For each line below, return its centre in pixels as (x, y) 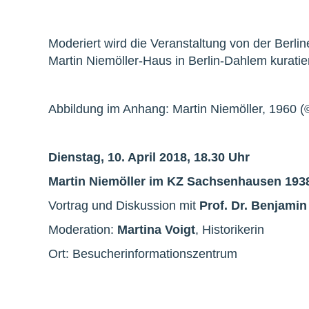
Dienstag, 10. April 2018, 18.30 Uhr (149, 157)
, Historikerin (230, 229)
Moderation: (83, 229)
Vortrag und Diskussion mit (124, 205)
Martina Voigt (156, 229)
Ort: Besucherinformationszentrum (143, 253)
